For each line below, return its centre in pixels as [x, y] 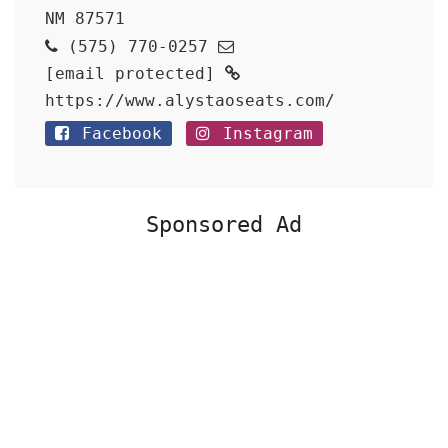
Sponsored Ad [224, 224]
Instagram [263, 133]
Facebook [117, 133]
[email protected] [130, 73]
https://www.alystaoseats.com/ [190, 100]
